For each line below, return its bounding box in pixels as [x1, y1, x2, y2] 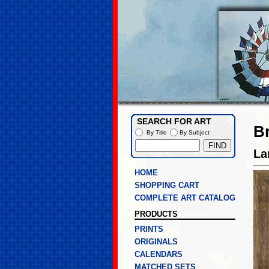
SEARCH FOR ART [137, 117, 211, 126]
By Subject [180, 128, 210, 136]
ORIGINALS [134, 237, 178, 246]
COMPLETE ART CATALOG [134, 193, 235, 202]
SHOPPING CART [134, 181, 199, 190]
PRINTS [134, 225, 163, 234]
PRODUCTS [134, 210, 178, 219]
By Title [147, 128, 167, 136]
